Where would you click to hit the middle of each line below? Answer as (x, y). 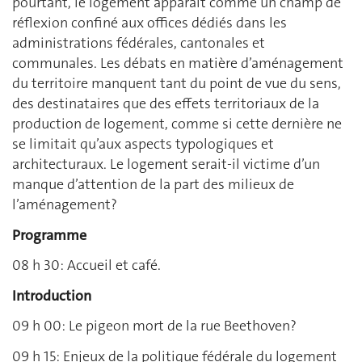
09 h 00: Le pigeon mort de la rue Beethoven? (154, 326)
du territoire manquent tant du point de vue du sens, (177, 84)
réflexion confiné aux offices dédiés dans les (149, 23)
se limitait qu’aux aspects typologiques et (143, 144)
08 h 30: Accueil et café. (86, 265)
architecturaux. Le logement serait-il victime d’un (166, 164)
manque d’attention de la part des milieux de (153, 185)
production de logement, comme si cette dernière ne (177, 124)
